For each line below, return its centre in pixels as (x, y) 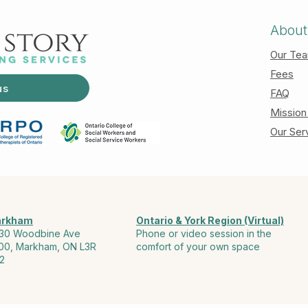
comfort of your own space (198, 246)
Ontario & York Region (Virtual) (210, 220)
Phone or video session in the (204, 233)
